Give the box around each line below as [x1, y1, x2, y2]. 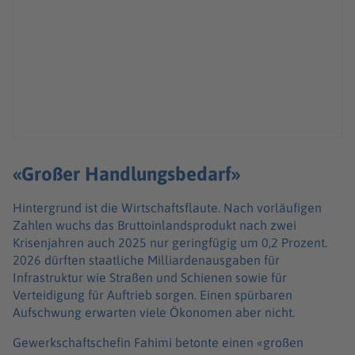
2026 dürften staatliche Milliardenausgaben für [13, 253, 280, 268]
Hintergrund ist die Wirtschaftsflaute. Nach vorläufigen [13, 200, 322, 216]
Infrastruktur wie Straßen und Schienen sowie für [13, 270, 287, 285]
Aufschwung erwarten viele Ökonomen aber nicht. [13, 305, 295, 320]
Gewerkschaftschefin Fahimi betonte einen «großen [13, 335, 303, 350]
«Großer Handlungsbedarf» [13, 162, 240, 185]
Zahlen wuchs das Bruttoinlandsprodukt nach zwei [13, 218, 296, 233]
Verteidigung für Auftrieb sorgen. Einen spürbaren [13, 288, 292, 303]
